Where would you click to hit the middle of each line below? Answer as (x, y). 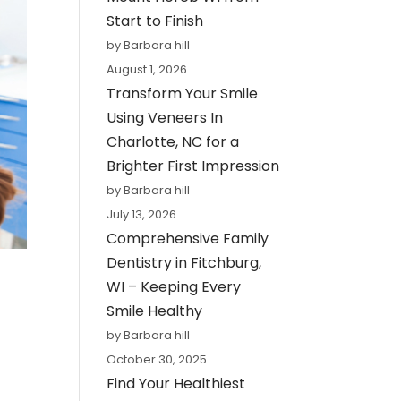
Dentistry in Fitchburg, (184, 263)
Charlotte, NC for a (173, 142)
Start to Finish (155, 21)
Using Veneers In (165, 118)
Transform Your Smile (183, 94)
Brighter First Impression (193, 166)
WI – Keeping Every (174, 287)
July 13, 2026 (142, 215)
